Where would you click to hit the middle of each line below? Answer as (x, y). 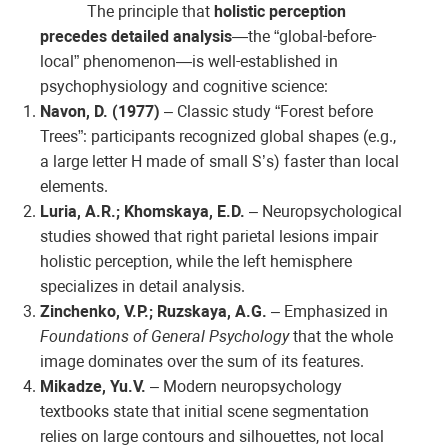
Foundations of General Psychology (164, 337)
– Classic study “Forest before (266, 112)
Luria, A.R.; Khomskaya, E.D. (142, 212)
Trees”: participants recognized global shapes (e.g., (218, 137)
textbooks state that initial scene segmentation (204, 412)
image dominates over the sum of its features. (202, 362)
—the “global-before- (304, 37)
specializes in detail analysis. (142, 287)
